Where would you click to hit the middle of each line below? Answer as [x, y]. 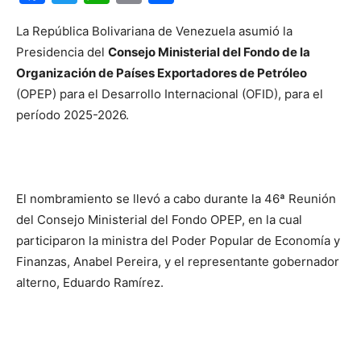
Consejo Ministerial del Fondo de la [209, 52]
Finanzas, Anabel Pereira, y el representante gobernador [178, 261]
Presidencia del [62, 52]
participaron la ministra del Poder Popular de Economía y [178, 241]
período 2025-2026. [73, 115]
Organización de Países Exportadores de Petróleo [162, 73]
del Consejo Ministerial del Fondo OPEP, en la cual [159, 220]
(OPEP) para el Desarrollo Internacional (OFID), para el [170, 94]
